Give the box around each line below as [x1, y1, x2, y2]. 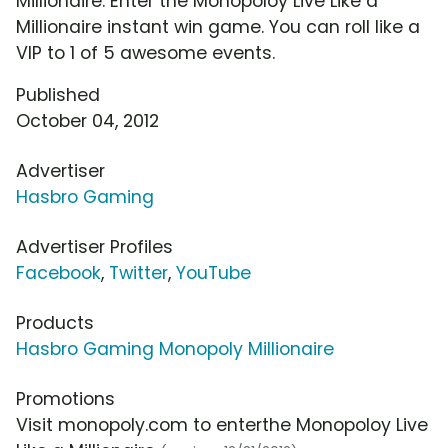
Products [16, 311, 94, 336]
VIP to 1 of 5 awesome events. [16, 41, 275, 66]
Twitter [109, 261, 168, 286]
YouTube [176, 261, 251, 286]
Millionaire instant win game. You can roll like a [16, 15, 420, 40]
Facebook [16, 261, 101, 286]
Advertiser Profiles [16, 235, 173, 260]
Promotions [16, 387, 115, 412]
